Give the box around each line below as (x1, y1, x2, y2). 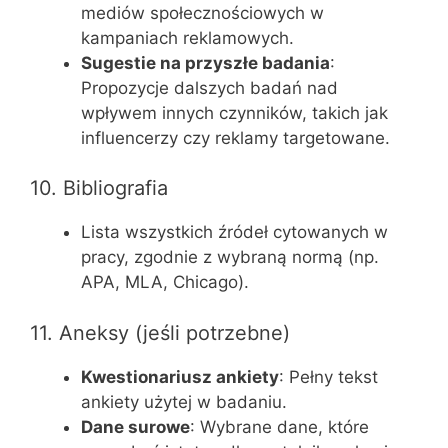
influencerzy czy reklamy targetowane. (81, 127, 390, 148)
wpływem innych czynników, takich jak (81, 102, 388, 123)
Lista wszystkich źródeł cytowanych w (81, 222, 388, 242)
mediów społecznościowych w (81, 2, 324, 23)
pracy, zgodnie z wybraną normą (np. (81, 247, 379, 267)
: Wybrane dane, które (190, 416, 369, 437)
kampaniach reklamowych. (81, 27, 294, 48)
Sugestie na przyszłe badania (81, 52, 330, 73)
